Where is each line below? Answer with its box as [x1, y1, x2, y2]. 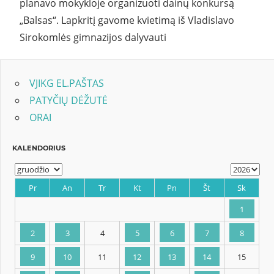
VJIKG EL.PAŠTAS [29, 76, 104, 91]
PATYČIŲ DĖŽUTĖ [29, 94, 108, 108]
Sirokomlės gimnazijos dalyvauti [20, 30, 166, 44]
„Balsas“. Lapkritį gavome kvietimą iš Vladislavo [20, 13, 234, 27]
